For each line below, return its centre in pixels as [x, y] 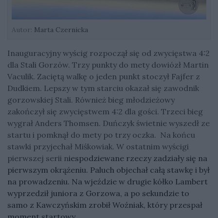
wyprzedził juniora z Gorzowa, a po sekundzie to [98, 193]
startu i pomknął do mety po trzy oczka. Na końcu [101, 135]
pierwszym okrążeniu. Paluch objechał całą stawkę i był [109, 170]
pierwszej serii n [38, 158]
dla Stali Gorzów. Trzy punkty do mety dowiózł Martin [108, 64]
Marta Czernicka [60, 29]
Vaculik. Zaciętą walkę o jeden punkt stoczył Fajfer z [104, 76]
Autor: [22, 29]
